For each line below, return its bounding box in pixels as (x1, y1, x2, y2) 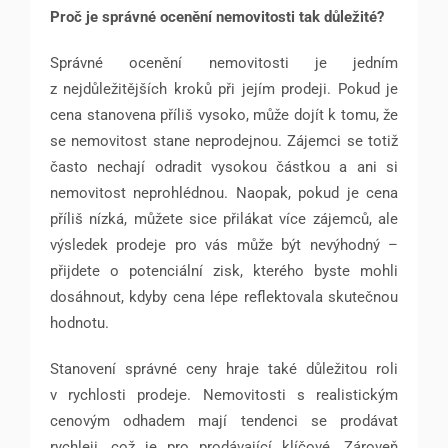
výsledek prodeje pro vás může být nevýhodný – (50, 236, 398, 255)
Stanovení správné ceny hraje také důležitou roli (50, 360, 398, 379)
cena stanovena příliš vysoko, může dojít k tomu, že (50, 106, 398, 125)
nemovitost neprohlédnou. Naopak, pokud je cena (50, 184, 398, 203)
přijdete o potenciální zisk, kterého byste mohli (50, 262, 398, 281)
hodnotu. (50, 314, 109, 333)
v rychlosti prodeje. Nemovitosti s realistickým (50, 386, 398, 405)
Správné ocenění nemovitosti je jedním (50, 54, 398, 73)
